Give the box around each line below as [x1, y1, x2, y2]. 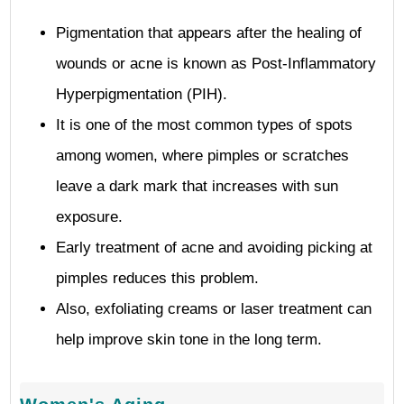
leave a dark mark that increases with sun [56, 178, 338, 195]
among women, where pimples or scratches [56, 147, 349, 164]
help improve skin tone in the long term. [56, 331, 322, 348]
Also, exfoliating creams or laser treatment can [56, 300, 372, 317]
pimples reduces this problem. [56, 270, 259, 287]
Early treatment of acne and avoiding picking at [56, 239, 372, 256]
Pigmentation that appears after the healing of [56, 24, 362, 41]
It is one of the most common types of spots [56, 116, 353, 133]
